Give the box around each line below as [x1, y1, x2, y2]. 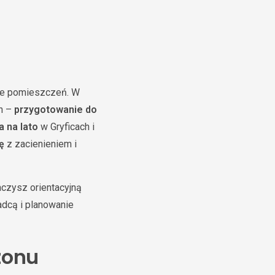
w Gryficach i [38, 121, 95, 133]
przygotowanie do [14, 104, 97, 115]
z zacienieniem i [4, 138, 77, 150]
